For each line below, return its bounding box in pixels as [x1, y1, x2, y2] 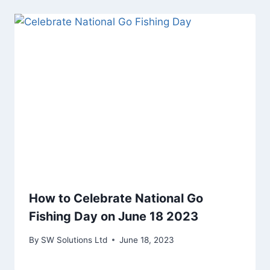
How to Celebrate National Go [29, 190, 203, 206]
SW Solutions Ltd [41, 234, 108, 245]
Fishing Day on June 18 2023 [29, 209, 198, 224]
